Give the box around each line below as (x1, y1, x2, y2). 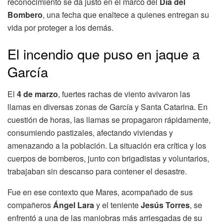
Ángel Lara (53, 199, 94, 211)
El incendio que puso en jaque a (7, 44, 200, 64)
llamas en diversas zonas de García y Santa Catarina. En (7, 101, 208, 113)
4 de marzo (17, 88, 58, 100)
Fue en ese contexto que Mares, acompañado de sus (7, 186, 193, 198)
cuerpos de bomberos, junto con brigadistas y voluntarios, (7, 153, 209, 165)
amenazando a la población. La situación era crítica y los (7, 140, 206, 152)
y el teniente (94, 199, 141, 211)
